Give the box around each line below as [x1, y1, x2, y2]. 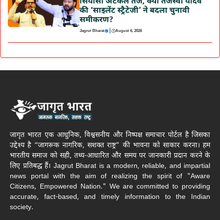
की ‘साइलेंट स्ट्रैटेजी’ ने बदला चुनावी [79, 5, 190, 16]
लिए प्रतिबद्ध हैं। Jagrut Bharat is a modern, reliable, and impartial [10, 162, 210, 171]
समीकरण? [79, 15, 113, 26]
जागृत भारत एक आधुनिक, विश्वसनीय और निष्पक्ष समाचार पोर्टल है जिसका [10, 131, 210, 140]
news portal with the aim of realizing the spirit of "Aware [10, 172, 210, 182]
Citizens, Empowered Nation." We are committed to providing [10, 182, 210, 192]
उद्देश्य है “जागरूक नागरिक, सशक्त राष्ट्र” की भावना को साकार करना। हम [10, 141, 210, 151]
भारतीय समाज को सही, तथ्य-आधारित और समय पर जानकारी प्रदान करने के [10, 151, 210, 161]
